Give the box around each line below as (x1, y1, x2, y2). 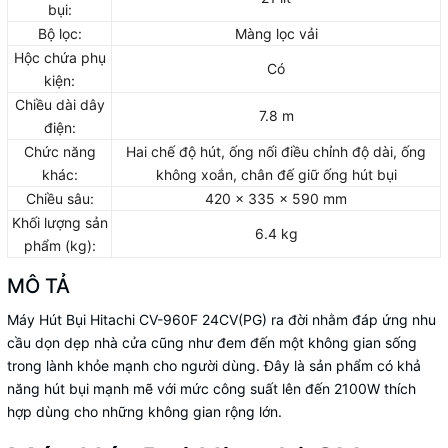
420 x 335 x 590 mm (205, 189, 347, 207)
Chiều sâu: (25, 189, 94, 207)
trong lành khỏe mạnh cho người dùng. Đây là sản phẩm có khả (7, 356, 421, 374)
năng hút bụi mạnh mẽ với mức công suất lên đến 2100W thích (7, 379, 416, 397)
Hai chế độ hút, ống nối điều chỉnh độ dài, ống (126, 142, 426, 160)
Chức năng (23, 142, 96, 160)
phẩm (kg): (23, 236, 96, 254)
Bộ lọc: (37, 24, 82, 42)
